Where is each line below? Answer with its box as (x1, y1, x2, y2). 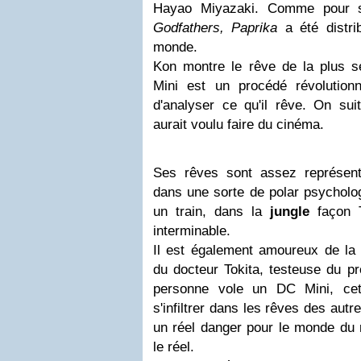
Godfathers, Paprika (153, 20, 278, 36)
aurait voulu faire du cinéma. (153, 117, 324, 133)
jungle (270, 204, 309, 220)
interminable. (153, 223, 230, 239)
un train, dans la (153, 204, 270, 220)
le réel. (153, 339, 194, 355)
